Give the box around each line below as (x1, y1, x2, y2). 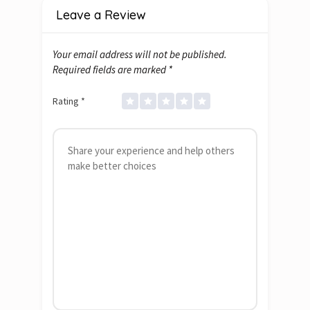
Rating (53, 94, 81, 107)
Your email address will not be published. (53, 48, 227, 62)
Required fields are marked (53, 63, 168, 77)
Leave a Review (56, 7, 146, 24)
